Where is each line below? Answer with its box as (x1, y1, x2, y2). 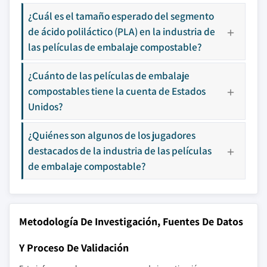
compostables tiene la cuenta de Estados (28, 84, 206, 98)
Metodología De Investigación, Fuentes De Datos (19, 215, 243, 228)
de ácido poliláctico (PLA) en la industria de (28, 24, 215, 38)
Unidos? (28, 100, 63, 113)
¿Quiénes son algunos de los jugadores (28, 128, 195, 142)
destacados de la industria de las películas (28, 144, 212, 157)
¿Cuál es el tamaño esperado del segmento (28, 9, 214, 23)
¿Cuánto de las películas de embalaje (28, 69, 190, 82)
